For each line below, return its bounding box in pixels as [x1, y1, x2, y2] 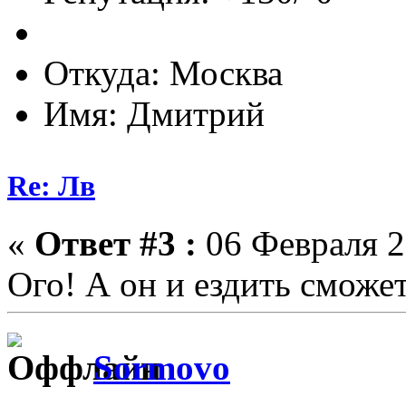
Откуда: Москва [43, 53, 283, 93]
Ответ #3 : [34, 223, 197, 263]
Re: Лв [7, 169, 95, 202]
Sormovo [93, 348, 230, 388]
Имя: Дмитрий [43, 94, 265, 134]
